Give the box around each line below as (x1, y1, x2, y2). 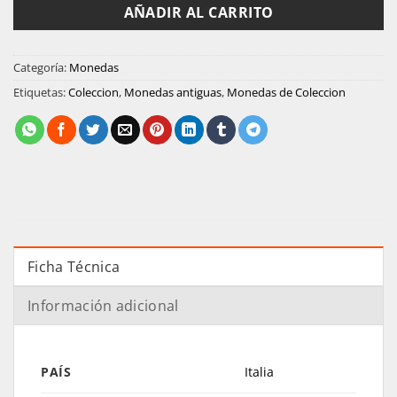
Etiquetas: (13, 83, 68, 100)
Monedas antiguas (124, 83, 222, 100)
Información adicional (27, 295, 179, 315)
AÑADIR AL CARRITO (123, 2, 274, 22)
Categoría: (13, 58, 69, 75)
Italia (245, 362, 275, 380)
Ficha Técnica (27, 256, 121, 276)
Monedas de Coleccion (227, 83, 346, 100)
